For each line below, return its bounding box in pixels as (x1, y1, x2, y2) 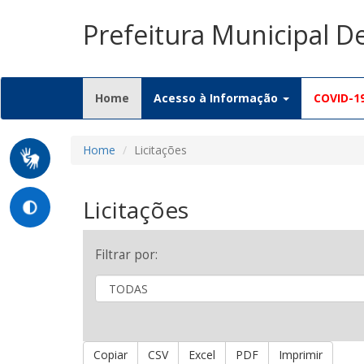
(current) (128, 89, 181, 105)
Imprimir (279, 347, 323, 362)
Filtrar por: (95, 246, 158, 263)
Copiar (93, 347, 128, 362)
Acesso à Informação (154, 90, 281, 106)
